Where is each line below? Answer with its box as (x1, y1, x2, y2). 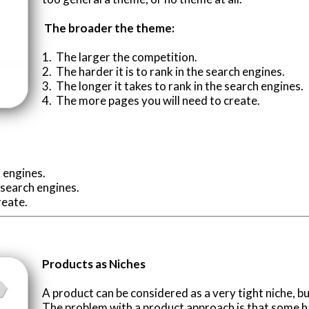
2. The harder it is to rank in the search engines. (42, 63, 285, 79)
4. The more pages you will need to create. (42, 92, 260, 108)
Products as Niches (42, 256, 146, 271)
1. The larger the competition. (42, 49, 197, 64)
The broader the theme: (44, 20, 175, 35)
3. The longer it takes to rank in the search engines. (42, 78, 303, 93)
